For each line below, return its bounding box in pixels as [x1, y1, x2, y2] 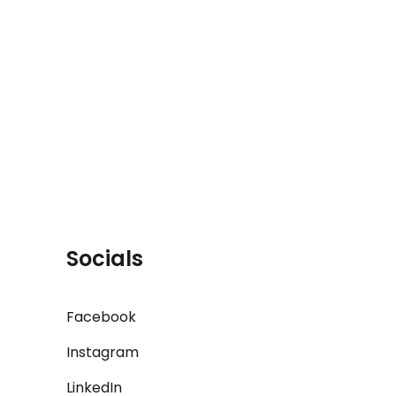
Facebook [66, 307, 137, 328]
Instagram [66, 342, 140, 363]
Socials [66, 244, 144, 274]
